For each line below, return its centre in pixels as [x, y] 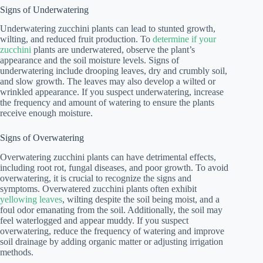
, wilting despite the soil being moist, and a [141, 200]
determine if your [184, 39]
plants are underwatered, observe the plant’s [113, 50]
